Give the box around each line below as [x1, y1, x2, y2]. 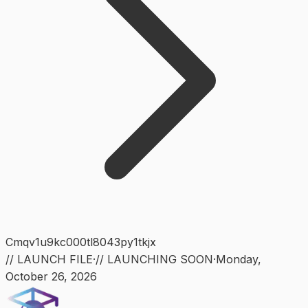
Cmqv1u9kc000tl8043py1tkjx [5, 234, 156, 249]
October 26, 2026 [5, 269, 97, 283]
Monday [216, 252, 258, 266]
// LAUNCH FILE [5, 252, 93, 266]
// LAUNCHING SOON [96, 252, 213, 266]
